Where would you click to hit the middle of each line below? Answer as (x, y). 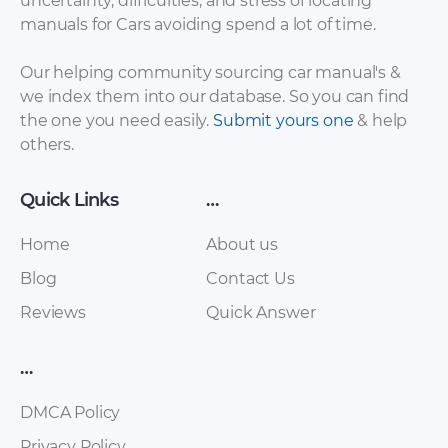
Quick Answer (261, 313)
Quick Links (69, 200)
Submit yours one (283, 121)
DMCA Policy (70, 413)
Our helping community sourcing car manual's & (210, 73)
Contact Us (250, 279)
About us (242, 245)
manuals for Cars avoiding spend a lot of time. (198, 25)
